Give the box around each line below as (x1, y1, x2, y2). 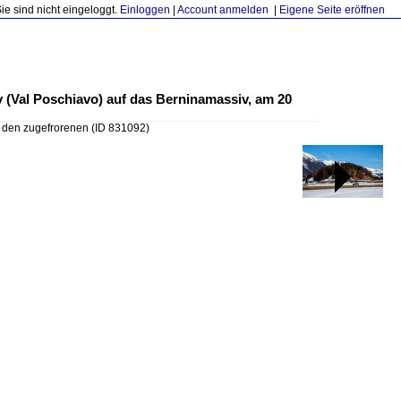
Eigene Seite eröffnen (279, 4, 385, 16)
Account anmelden (177, 4, 269, 16)
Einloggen (120, 4, 170, 16)
